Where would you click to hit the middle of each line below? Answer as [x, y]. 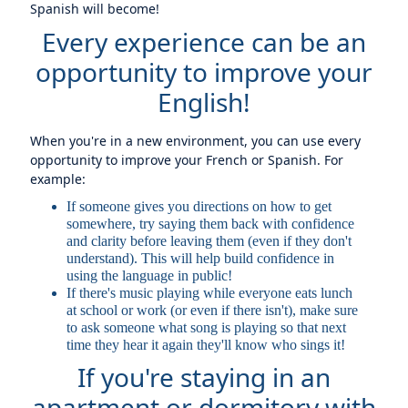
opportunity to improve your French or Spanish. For [187, 160]
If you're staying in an [204, 377]
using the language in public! [150, 275]
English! [204, 102]
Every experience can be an [204, 42]
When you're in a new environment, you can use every [196, 141]
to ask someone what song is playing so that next [207, 327]
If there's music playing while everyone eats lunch [210, 293]
